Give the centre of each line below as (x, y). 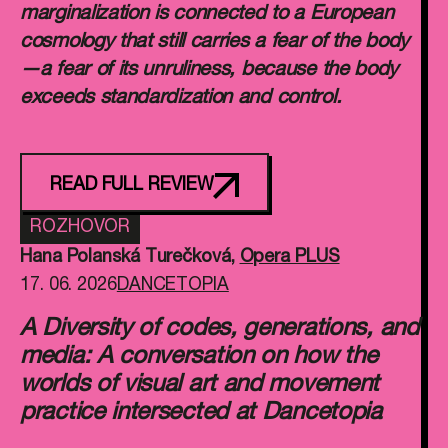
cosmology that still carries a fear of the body (214, 43)
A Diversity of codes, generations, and (219, 330)
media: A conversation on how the (199, 358)
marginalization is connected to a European (207, 15)
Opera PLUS (289, 258)
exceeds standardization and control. (181, 99)
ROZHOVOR (80, 228)
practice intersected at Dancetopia (201, 414)
